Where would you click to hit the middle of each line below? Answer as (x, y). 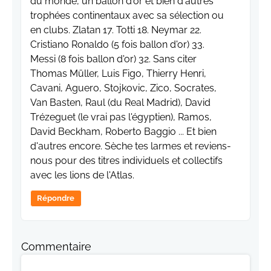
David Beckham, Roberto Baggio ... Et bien (123, 132)
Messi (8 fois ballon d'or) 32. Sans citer (113, 59)
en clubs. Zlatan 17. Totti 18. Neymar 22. (116, 30)
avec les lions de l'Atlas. (82, 175)
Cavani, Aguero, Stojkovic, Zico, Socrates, (123, 88)
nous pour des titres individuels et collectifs (126, 161)
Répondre (56, 198)
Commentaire (56, 247)
